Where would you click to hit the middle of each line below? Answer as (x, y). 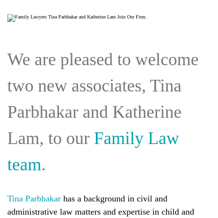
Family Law (136, 138)
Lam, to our (51, 138)
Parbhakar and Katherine (94, 112)
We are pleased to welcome (103, 59)
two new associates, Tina (94, 86)
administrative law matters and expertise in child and (101, 212)
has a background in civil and (114, 199)
